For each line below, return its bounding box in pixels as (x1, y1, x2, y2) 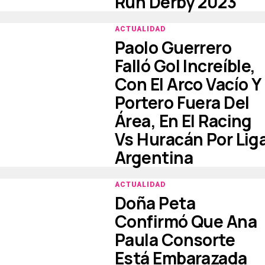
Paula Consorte (115, 228, 235, 251)
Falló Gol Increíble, (115, 54, 256, 77)
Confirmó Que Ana (115, 210, 257, 232)
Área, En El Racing (115, 109, 252, 132)
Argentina (115, 146, 193, 169)
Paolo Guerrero (115, 36, 232, 59)
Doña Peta (115, 192, 195, 214)
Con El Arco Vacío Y (115, 73, 261, 95)
